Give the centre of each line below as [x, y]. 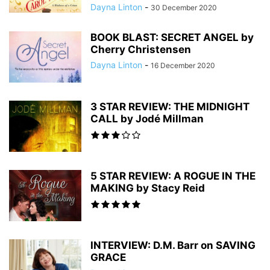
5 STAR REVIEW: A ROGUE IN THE [173, 176]
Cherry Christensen [141, 49]
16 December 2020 [183, 65]
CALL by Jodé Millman [147, 119]
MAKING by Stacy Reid [148, 188]
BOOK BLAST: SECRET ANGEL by [172, 37]
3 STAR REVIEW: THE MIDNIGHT [170, 107]
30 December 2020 [184, 8]
